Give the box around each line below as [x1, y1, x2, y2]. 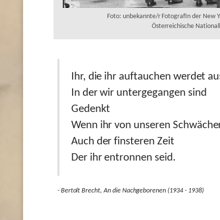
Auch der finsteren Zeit [71, 136, 174, 148]
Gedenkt [71, 104, 110, 115]
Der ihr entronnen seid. [71, 152, 176, 164]
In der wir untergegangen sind [71, 87, 207, 99]
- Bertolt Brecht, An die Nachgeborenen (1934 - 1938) [57, 187, 205, 195]
